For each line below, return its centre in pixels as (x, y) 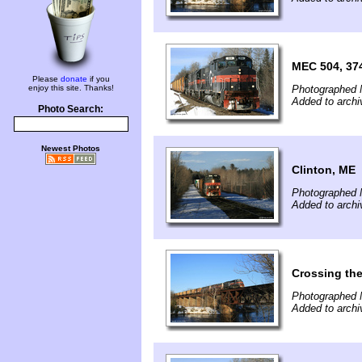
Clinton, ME (324, 170)
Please (46, 79)
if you (98, 79)
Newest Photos (71, 148)
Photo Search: (71, 109)
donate (74, 79)
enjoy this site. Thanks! (71, 88)
